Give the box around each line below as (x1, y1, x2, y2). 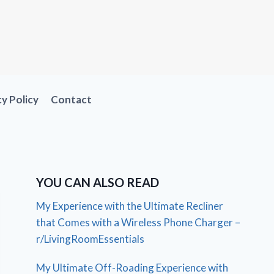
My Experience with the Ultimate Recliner (36, 199, 224, 212)
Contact (51, 93, 92, 106)
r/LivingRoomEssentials (36, 232, 145, 245)
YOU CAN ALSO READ (36, 174, 160, 190)
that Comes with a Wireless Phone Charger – (36, 215, 241, 229)
